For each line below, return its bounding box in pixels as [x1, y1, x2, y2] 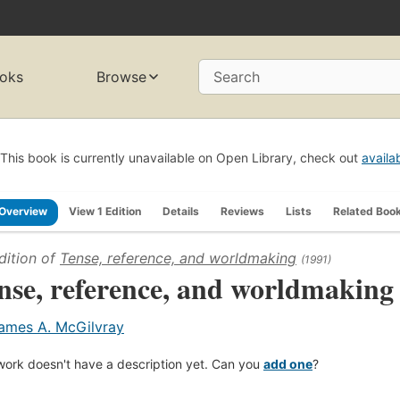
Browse [96, 68, 147, 87]
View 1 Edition [69, 204, 141, 218]
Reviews [221, 204, 264, 218]
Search [213, 68, 260, 87]
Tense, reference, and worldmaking [60, 248, 296, 267]
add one [263, 355, 312, 371]
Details [162, 204, 199, 218]
